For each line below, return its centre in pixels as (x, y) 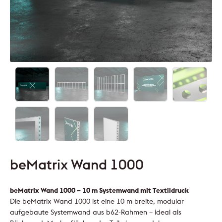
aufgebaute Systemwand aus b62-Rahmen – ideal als (96, 212)
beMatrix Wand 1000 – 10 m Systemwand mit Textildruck (99, 190)
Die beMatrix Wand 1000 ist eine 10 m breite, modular (97, 201)
